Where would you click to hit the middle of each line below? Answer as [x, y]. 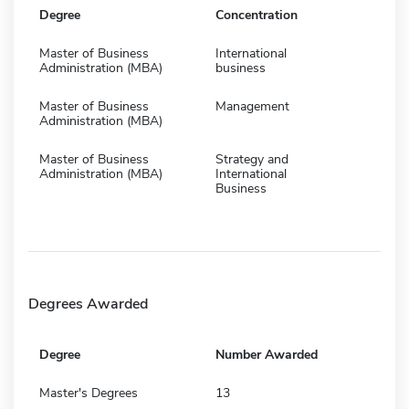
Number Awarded [267, 354]
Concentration [257, 15]
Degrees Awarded [88, 304]
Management [252, 106]
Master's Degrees [89, 393]
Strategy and [252, 159]
